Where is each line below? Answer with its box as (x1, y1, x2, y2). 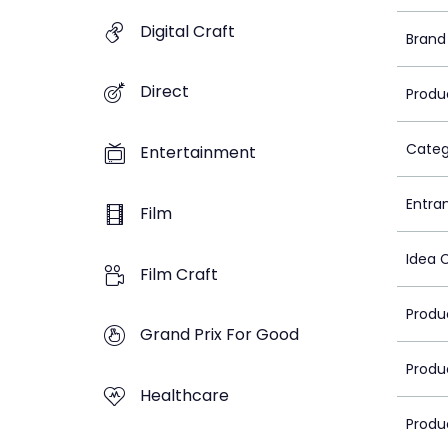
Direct (140, 80, 189, 104)
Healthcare (140, 384, 229, 408)
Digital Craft (140, 19, 235, 43)
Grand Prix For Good (140, 323, 299, 347)
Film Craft (140, 262, 218, 286)
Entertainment (140, 141, 256, 165)
